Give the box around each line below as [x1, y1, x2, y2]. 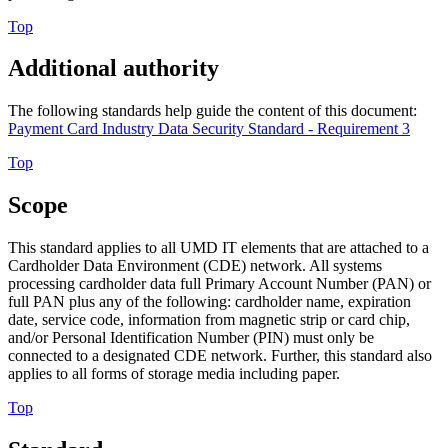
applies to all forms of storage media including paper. [8, 365, 340, 383]
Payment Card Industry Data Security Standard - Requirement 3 [8, 120, 410, 138]
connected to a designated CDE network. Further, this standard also [8, 347, 432, 365]
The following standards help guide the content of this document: [8, 102, 417, 120]
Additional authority [8, 55, 219, 82]
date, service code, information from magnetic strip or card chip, [8, 311, 410, 329]
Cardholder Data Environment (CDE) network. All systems [8, 257, 382, 275]
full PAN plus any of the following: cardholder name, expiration [8, 293, 411, 311]
